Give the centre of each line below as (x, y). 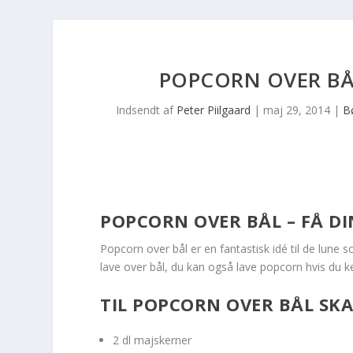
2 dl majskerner (152, 340)
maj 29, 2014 (297, 110)
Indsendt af (147, 110)
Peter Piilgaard (214, 110)
